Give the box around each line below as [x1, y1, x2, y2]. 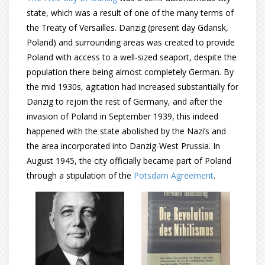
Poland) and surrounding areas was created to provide [27, 37, 235, 48]
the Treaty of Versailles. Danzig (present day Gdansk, [27, 22, 228, 33]
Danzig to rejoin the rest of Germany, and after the [27, 96, 222, 107]
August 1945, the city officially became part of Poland [27, 155, 231, 166]
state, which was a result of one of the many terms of [27, 7, 234, 18]
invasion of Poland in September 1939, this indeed [27, 111, 218, 122]
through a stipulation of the [27, 170, 134, 181]
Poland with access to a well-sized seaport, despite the [27, 51, 237, 63]
